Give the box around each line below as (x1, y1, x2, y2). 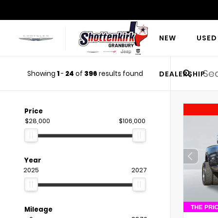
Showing (27, 69, 57, 78)
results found (97, 69, 143, 78)
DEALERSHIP (159, 69, 205, 79)
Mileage (24, 205, 53, 214)
